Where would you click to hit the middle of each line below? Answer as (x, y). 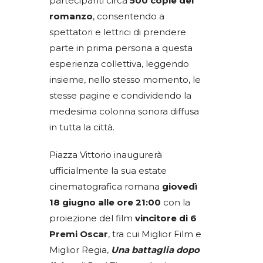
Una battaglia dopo (155, 250)
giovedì (180, 187)
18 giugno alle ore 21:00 (105, 203)
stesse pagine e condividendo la (120, 96)
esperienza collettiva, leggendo (119, 64)
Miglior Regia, (80, 250)
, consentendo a (129, 16)
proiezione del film (92, 218)
